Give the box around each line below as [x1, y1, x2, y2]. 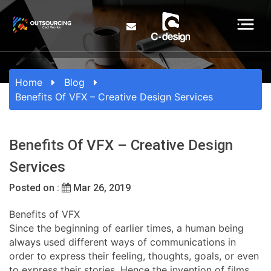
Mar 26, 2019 [71, 181, 131, 194]
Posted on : [9, 181, 62, 194]
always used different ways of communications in [9, 235, 236, 248]
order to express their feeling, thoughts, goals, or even [9, 249, 259, 262]
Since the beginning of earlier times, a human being [9, 221, 244, 234]
